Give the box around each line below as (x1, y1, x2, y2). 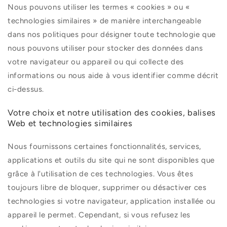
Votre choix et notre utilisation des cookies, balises (8, 107, 216, 118)
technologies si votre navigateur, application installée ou (8, 197, 215, 206)
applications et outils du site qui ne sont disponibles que (8, 156, 215, 165)
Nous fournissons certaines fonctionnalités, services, (8, 142, 201, 152)
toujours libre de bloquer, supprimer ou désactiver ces (8, 183, 207, 193)
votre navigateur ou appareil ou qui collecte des (8, 57, 184, 67)
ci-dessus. (8, 85, 44, 94)
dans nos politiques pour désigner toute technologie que (8, 30, 216, 40)
